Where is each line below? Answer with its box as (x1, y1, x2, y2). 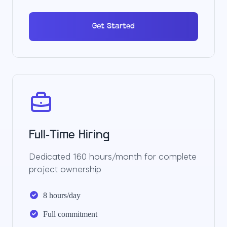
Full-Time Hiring (29, 129, 109, 141)
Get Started (92, 22, 135, 30)
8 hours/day (43, 191, 81, 200)
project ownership (29, 166, 101, 174)
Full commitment (43, 210, 97, 218)
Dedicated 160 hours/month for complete (29, 154, 197, 162)
